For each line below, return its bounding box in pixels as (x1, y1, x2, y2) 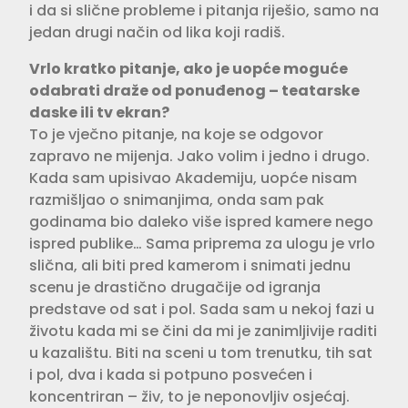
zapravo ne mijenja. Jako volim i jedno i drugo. (29, 145, 370, 167)
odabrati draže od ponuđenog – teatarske (29, 79, 360, 101)
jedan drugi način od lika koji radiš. (29, 21, 285, 43)
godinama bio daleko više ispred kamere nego (29, 210, 373, 232)
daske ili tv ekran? (29, 101, 169, 123)
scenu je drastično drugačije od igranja (29, 276, 321, 298)
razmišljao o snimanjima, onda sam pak (29, 189, 324, 210)
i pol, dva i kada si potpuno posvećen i (29, 363, 312, 385)
